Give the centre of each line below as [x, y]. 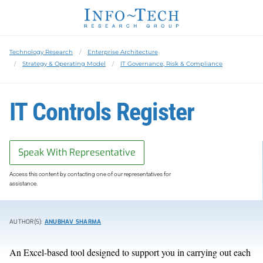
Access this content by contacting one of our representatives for [90, 174]
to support [141, 252]
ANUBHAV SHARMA [73, 221]
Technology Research [41, 52]
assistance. [23, 183]
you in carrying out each [206, 252]
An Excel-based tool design [60, 252]
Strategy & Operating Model [64, 63]
